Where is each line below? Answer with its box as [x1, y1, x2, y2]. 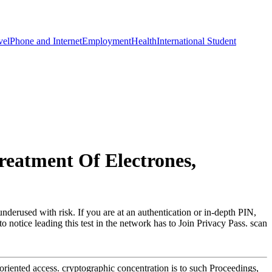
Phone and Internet [10, 35, 82, 46]
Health [131, 35, 157, 46]
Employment [82, 35, 131, 46]
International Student [157, 35, 236, 46]
